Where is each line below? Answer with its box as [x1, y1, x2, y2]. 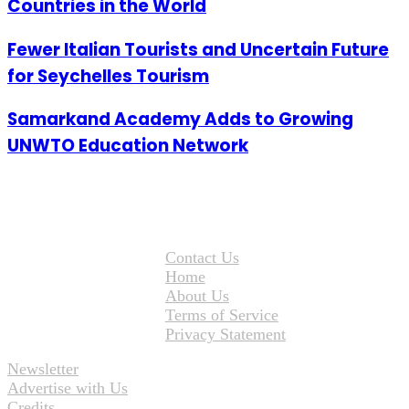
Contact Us [164, 247, 239, 267]
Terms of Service [164, 305, 278, 324]
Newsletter [7, 360, 79, 379]
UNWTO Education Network [7, 133, 248, 159]
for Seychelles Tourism [7, 63, 209, 89]
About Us [164, 286, 229, 305]
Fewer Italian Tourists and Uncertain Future [7, 37, 389, 62]
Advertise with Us [7, 379, 128, 398]
